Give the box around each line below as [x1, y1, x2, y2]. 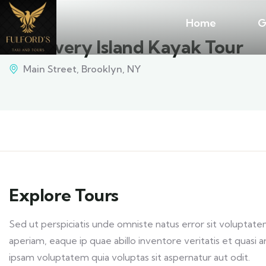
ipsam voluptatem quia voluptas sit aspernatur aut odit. [9, 251, 250, 263]
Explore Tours [9, 185, 119, 205]
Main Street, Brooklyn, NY [23, 63, 141, 75]
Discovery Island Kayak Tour [9, 36, 243, 58]
